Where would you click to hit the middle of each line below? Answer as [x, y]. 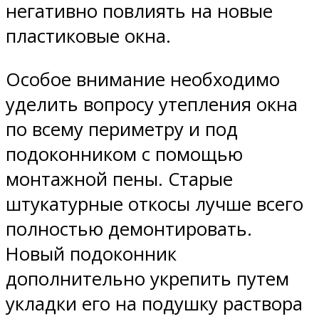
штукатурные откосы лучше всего [155, 204]
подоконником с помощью [124, 155]
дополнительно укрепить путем [147, 279]
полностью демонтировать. [129, 229]
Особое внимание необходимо [143, 80]
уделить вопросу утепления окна [152, 105]
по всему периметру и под [122, 130]
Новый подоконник [91, 254]
